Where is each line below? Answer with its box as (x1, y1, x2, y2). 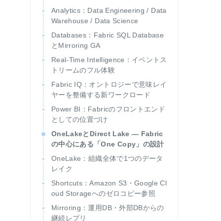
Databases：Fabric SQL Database (51, 31, 164, 39)
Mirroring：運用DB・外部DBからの (51, 204, 164, 212)
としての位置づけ (51, 115, 108, 123)
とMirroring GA (51, 41, 101, 49)
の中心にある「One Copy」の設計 (51, 140, 164, 148)
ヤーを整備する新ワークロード (51, 91, 150, 99)
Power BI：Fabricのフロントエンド (51, 105, 166, 113)
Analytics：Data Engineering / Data (51, 6, 167, 14)
